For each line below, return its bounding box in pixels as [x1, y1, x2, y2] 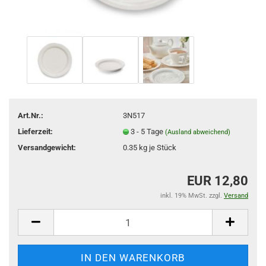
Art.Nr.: [18, 110, 43, 120]
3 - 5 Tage [130, 126, 165, 136]
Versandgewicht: [18, 142, 76, 152]
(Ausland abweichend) [164, 128, 230, 136]
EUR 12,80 [187, 173, 248, 188]
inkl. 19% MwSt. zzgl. [160, 192, 224, 199]
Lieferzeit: [18, 126, 53, 136]
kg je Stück [137, 142, 176, 152]
